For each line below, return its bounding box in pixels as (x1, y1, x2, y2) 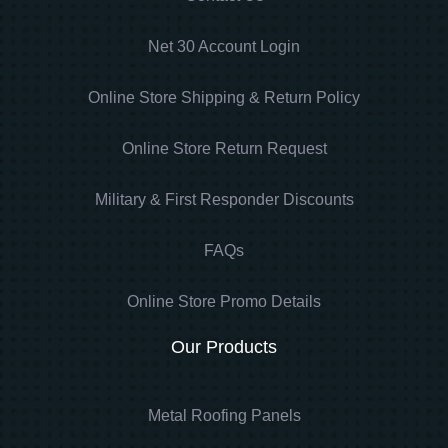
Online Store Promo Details (127, 292, 321, 310)
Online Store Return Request (121, 139, 327, 157)
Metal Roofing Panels (147, 407, 301, 425)
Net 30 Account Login (148, 37, 300, 55)
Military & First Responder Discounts (94, 190, 354, 208)
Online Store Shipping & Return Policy (88, 88, 360, 106)
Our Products (171, 336, 277, 357)
